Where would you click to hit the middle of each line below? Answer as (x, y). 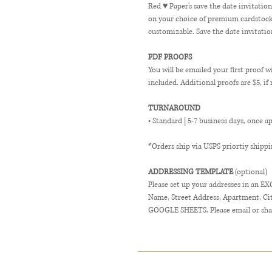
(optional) (251, 172)
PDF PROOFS (170, 57)
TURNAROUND (174, 108)
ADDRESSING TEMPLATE (192, 172)
